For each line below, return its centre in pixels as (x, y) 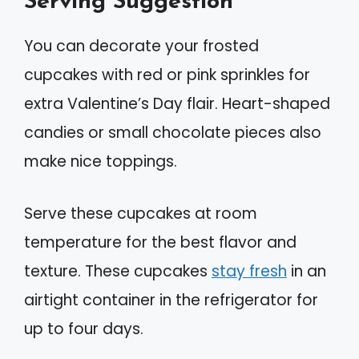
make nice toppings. (101, 162)
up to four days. (84, 329)
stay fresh (249, 271)
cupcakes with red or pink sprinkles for (167, 75)
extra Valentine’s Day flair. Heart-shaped (177, 104)
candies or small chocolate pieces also (173, 133)
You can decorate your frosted (141, 46)
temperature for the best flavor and (160, 242)
